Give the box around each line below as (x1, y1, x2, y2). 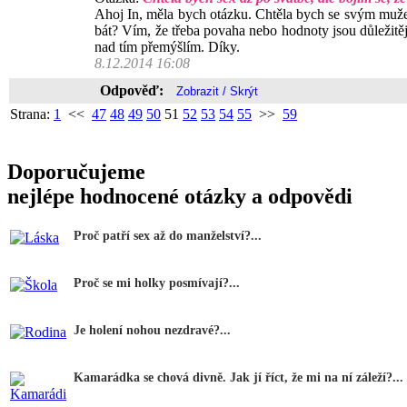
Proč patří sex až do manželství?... (74, 228, 262, 243)
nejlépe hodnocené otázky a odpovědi (7, 184, 352, 208)
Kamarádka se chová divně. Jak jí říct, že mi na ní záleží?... (74, 370, 403, 384)
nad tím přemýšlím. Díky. (94, 39, 240, 55)
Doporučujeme (7, 159, 145, 184)
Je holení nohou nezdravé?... (74, 323, 231, 337)
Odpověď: (100, 83, 167, 98)
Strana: (10, 106, 54, 122)
